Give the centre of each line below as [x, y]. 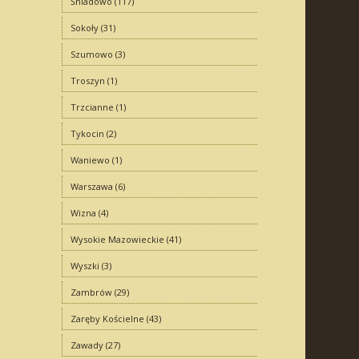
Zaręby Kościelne [107, 319]
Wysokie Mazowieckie [117, 239]
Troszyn [87, 81]
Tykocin [87, 133]
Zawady [87, 345]
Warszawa [91, 186]
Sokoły [84, 28]
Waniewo [90, 160]
